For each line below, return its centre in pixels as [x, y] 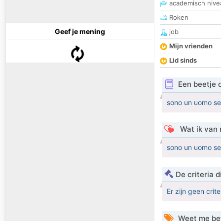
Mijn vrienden [191, 46]
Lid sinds [183, 60]
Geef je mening [80, 32]
